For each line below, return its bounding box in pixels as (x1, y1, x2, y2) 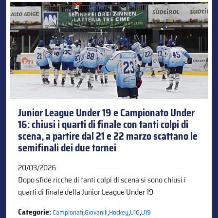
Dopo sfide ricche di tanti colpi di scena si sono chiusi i (18, 173, 186, 186)
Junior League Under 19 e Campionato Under (18, 105, 195, 121)
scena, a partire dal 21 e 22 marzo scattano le (18, 128, 198, 144)
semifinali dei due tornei (18, 140, 116, 156)
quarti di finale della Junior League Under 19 (18, 185, 153, 198)
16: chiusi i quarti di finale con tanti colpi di (18, 116, 188, 132)
